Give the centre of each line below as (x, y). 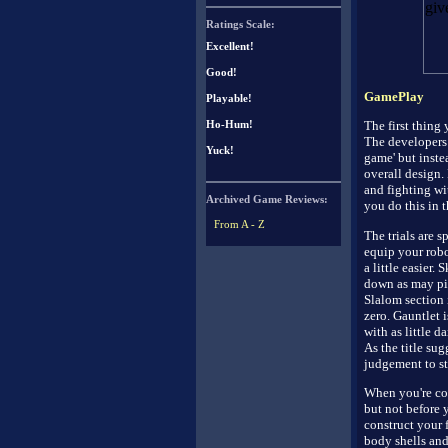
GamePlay (393, 96)
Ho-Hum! (229, 124)
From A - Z (239, 224)
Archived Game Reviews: (267, 199)
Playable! (229, 98)
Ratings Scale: (240, 24)
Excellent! (230, 46)
